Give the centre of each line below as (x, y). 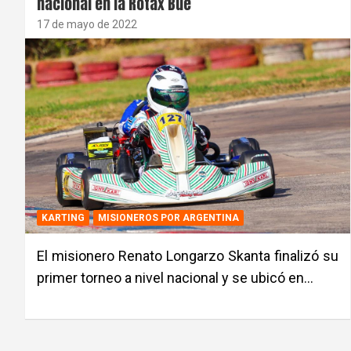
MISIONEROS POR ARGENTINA (168, 217)
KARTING (63, 217)
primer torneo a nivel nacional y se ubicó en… (175, 277)
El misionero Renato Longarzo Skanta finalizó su (188, 255)
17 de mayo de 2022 (87, 24)
